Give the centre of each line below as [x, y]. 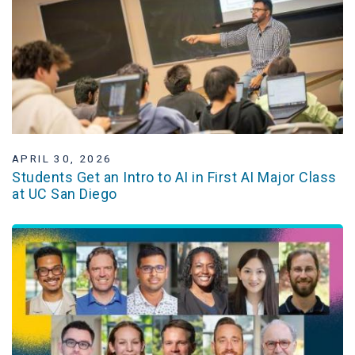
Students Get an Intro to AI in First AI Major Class [174, 177]
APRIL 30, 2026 [62, 158]
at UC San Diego [65, 194]
